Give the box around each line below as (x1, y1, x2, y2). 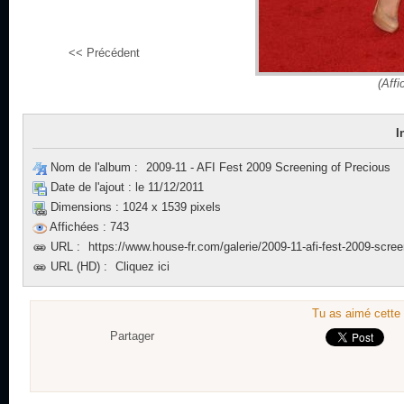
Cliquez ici (115, 260, 170, 273)
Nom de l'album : (50, 161, 138, 174)
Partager (109, 329, 154, 343)
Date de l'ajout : (50, 180, 132, 194)
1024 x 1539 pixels (119, 200, 221, 214)
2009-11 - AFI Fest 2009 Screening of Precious (146, 161, 390, 174)
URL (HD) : (50, 260, 107, 273)
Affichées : (50, 220, 106, 234)
